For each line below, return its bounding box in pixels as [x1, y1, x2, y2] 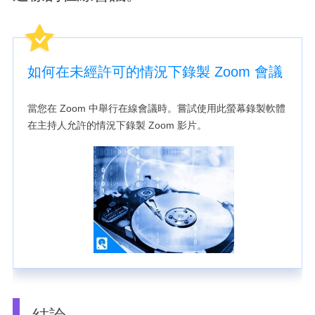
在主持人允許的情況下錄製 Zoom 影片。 [27, 119, 207, 131]
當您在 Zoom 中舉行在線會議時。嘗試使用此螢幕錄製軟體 [27, 102, 285, 114]
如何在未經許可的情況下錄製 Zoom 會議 [27, 63, 283, 79]
